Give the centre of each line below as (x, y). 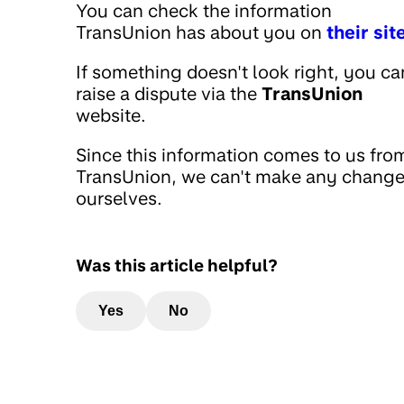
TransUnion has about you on (201, 32)
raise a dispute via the (169, 94)
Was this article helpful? (177, 265)
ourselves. (119, 198)
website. (111, 115)
